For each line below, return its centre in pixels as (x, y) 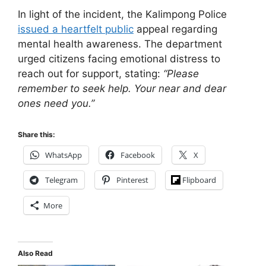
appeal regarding (175, 29)
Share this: (37, 134)
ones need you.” (56, 104)
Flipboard (199, 180)
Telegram (61, 180)
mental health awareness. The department (120, 44)
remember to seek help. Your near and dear (122, 89)
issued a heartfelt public (76, 29)
